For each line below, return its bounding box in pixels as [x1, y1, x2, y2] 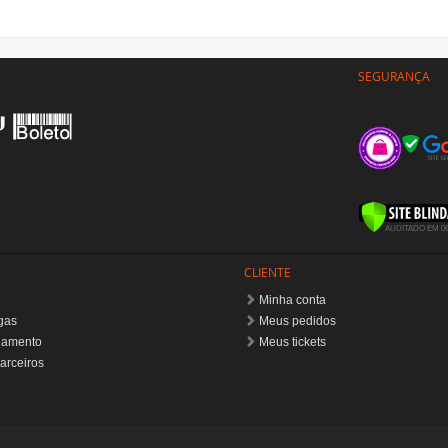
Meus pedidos [259, 314, 336, 329]
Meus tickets [259, 335, 326, 350]
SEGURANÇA [357, 68, 430, 85]
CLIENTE [244, 264, 291, 281]
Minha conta [259, 293, 326, 308]
